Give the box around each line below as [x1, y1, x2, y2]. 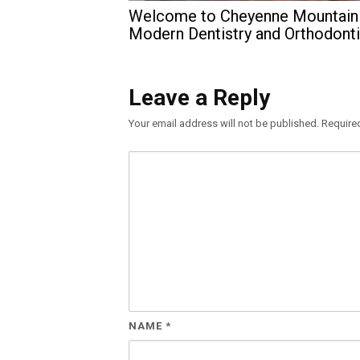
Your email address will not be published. [129, 117, 319, 129]
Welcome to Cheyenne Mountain [129, 6, 358, 26]
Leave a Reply [129, 84, 270, 111]
